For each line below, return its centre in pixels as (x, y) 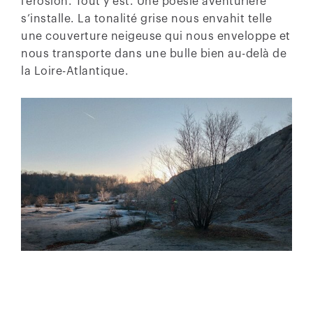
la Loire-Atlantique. (75, 72)
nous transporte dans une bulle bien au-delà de (154, 54)
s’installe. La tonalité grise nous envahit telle (146, 19)
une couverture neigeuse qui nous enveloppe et (156, 37)
